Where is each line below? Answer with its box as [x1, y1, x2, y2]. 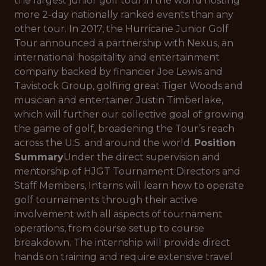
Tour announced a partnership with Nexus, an [14, 37, 233, 49]
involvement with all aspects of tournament [14, 208, 223, 220]
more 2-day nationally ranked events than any [14, 9, 233, 20]
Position [194, 137, 236, 148]
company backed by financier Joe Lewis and [14, 66, 223, 77]
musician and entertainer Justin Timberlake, [14, 94, 223, 106]
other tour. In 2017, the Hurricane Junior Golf [14, 23, 229, 34]
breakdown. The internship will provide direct [14, 237, 230, 248]
